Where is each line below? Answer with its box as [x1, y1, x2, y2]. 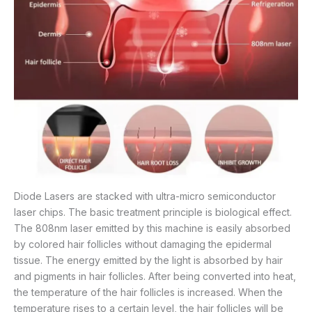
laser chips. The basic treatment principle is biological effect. [14, 205, 292, 218]
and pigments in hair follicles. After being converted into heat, [14, 270, 296, 282]
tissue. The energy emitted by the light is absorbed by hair [14, 253, 283, 266]
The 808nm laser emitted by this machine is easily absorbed [14, 221, 290, 234]
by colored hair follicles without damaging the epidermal [14, 237, 272, 250]
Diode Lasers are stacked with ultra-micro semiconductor [14, 189, 276, 202]
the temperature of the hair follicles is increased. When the [14, 286, 283, 298]
